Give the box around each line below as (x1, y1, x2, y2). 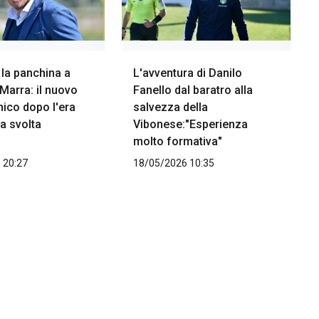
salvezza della (132, 100, 208, 115)
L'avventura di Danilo (132, 66, 242, 80)
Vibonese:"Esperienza (132, 117, 248, 132)
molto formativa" (132, 135, 222, 149)
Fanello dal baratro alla (132, 83, 253, 98)
